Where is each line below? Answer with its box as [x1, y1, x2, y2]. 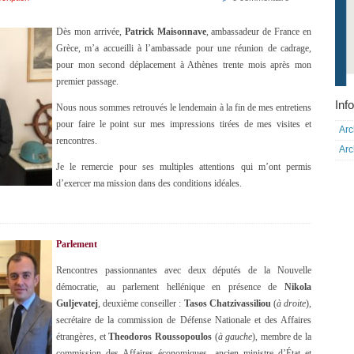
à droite [276, 298, 307, 309]
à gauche [217, 331, 253, 342]
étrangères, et [56, 331, 109, 342]
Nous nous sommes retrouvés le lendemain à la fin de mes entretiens [56, 102, 311, 113]
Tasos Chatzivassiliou [183, 298, 271, 309]
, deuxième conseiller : [98, 298, 184, 309]
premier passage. [56, 76, 119, 87]
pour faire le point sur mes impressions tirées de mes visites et [56, 119, 311, 130]
